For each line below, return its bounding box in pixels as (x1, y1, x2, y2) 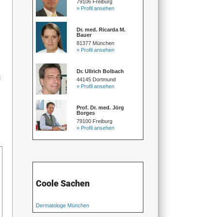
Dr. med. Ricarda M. (77, 26, 126, 32)
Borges (77, 109, 95, 116)
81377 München (77, 40, 115, 46)
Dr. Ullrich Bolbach (77, 68, 124, 74)
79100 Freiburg (77, 118, 113, 124)
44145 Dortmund (77, 76, 116, 82)
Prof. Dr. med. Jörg (77, 104, 124, 110)
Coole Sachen (36, 178, 90, 188)
